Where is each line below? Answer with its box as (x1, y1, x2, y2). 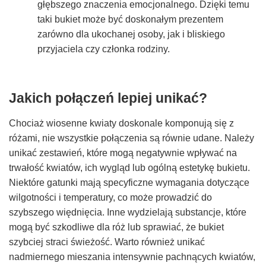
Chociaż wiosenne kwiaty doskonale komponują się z (9, 118, 234, 129)
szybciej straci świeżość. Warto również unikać (9, 237, 205, 248)
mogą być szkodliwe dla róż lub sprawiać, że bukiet (9, 222, 224, 233)
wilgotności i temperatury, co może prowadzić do (9, 192, 212, 203)
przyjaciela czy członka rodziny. (37, 43, 170, 54)
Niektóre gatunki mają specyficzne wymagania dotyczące (9, 178, 249, 188)
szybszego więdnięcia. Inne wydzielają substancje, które (9, 207, 246, 218)
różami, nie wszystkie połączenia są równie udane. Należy (9, 133, 254, 144)
